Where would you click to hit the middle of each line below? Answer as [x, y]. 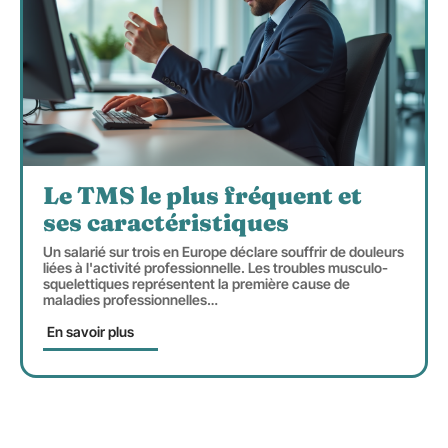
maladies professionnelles [125, 300]
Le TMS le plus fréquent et [202, 196]
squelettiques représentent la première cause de [196, 284]
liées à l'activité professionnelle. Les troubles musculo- [215, 268]
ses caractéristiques [166, 223]
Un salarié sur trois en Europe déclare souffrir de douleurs [223, 252]
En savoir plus [90, 332]
